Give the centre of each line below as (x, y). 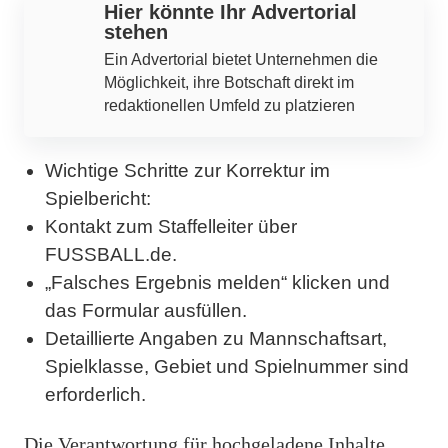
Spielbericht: (98, 198)
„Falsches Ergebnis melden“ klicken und (217, 282)
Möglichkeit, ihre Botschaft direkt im (229, 82)
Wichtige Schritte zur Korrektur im (187, 170)
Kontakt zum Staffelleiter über (171, 226)
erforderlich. (95, 394)
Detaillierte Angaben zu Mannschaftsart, (216, 338)
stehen (136, 31)
